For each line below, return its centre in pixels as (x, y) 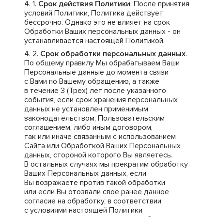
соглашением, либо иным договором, (88, 127)
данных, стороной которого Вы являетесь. (98, 155)
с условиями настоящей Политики (83, 210)
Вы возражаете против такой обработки (95, 183)
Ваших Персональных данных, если (85, 173)
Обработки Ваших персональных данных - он (102, 31)
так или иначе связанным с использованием (100, 137)
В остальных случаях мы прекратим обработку (106, 164)
